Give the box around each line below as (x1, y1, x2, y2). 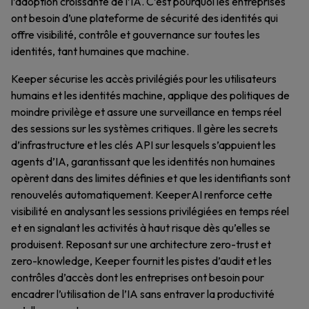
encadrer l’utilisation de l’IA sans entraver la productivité (11, 287, 275, 301)
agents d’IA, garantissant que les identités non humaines (11, 154, 275, 168)
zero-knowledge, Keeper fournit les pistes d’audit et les (11, 254, 272, 268)
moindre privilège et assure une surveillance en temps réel (11, 105, 281, 119)
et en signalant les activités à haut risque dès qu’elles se (11, 221, 270, 235)
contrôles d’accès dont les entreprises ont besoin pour (11, 270, 264, 284)
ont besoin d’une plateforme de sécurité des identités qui (11, 11, 278, 25)
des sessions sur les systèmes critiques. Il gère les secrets (11, 121, 278, 135)
